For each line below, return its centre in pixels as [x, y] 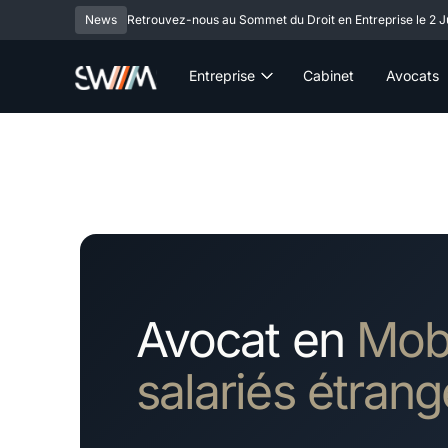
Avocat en [246, 339]
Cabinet [328, 76]
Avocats [412, 76]
